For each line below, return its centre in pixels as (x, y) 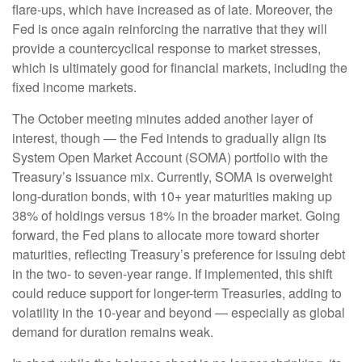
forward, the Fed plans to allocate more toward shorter (166, 235)
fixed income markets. (74, 87)
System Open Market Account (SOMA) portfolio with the (170, 158)
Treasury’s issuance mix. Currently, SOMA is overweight (172, 177)
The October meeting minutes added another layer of (162, 119)
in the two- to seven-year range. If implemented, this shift (172, 274)
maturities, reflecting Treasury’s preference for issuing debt (179, 255)
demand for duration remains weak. (113, 332)
